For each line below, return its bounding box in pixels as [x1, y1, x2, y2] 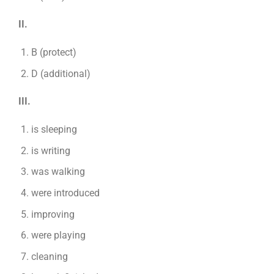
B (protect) [31, 46, 76, 58]
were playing [31, 229, 86, 242]
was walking [31, 166, 85, 178]
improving [31, 208, 75, 220]
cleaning [31, 250, 68, 262]
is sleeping [31, 124, 77, 136]
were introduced [31, 187, 100, 199]
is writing [31, 144, 70, 157]
